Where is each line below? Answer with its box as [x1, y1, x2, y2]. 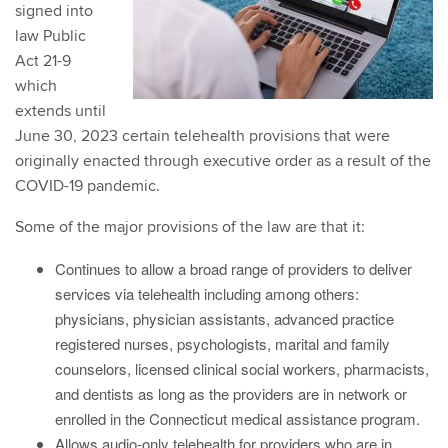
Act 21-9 [15, 50, 71, 71]
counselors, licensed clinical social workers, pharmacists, [55, 357, 429, 379]
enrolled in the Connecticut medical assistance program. [55, 407, 420, 429]
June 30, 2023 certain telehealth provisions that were [15, 125, 390, 146]
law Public [15, 25, 86, 46]
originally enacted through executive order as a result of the [15, 150, 431, 171]
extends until [15, 100, 106, 121]
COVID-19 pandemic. [15, 175, 160, 196]
